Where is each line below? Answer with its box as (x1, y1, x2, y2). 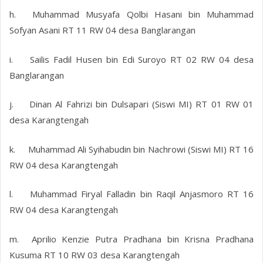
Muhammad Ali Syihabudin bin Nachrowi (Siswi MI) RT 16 (28, 143, 254, 155)
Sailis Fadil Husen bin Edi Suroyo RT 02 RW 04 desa (30, 53, 254, 65)
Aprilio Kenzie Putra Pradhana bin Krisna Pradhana (31, 232, 254, 245)
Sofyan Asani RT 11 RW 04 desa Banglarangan (9, 24, 196, 36)
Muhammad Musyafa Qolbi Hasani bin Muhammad (32, 8, 254, 21)
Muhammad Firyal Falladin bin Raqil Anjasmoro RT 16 (30, 188, 254, 200)
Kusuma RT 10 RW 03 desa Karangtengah (9, 248, 180, 261)
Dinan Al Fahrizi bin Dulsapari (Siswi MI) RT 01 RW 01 (29, 98, 254, 110)
